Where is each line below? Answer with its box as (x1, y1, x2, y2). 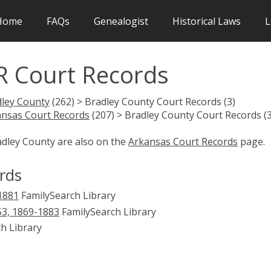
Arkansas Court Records (128, 134, 238, 148)
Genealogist (94, 14, 148, 28)
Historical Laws (172, 14, 241, 28)
